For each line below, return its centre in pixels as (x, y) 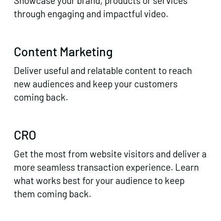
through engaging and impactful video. (91, 14)
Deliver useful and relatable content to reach (103, 71)
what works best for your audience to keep (99, 180)
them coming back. (53, 193)
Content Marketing (63, 52)
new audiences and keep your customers (96, 84)
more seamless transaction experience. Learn (106, 167)
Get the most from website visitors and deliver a (110, 153)
